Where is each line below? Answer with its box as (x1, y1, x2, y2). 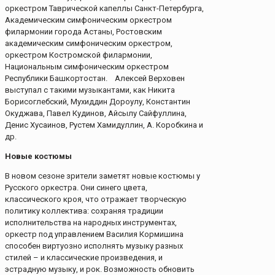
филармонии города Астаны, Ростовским (5, 27, 162, 37)
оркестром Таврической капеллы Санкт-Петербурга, (5, 4, 204, 14)
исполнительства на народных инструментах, (5, 218, 177, 228)
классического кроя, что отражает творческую (5, 195, 187, 204)
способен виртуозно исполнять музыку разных (5, 241, 183, 251)
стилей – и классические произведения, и (5, 253, 163, 263)
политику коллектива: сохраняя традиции (5, 206, 163, 216)
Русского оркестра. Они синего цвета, (5, 183, 147, 193)
